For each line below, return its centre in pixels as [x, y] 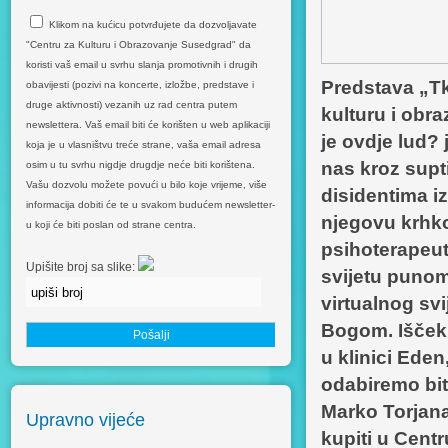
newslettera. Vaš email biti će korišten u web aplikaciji [148, 124]
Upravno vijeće [85, 420]
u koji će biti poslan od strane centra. [111, 224]
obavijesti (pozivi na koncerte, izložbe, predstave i [140, 84]
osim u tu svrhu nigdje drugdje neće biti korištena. [140, 164]
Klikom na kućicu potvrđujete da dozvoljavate [153, 24]
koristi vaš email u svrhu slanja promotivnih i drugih [142, 64]
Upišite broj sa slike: [82, 267]
